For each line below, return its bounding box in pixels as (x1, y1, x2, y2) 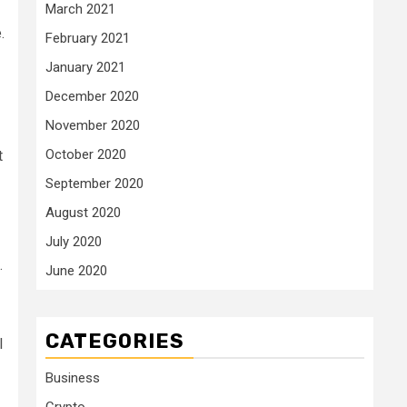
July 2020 (45, 233, 102, 250)
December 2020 (45, 88, 139, 104)
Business (45, 370, 100, 386)
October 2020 (45, 146, 126, 163)
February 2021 (45, 30, 130, 46)
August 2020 (45, 204, 121, 221)
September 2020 (45, 175, 144, 192)
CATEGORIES (45, 329, 184, 353)
